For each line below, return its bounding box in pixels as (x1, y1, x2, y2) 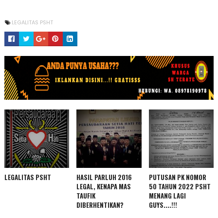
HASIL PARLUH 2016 (76, 172, 132, 182)
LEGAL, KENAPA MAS (76, 182, 131, 191)
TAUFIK (76, 191, 96, 200)
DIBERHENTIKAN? (76, 200, 124, 210)
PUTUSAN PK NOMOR (148, 172, 206, 182)
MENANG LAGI (148, 191, 186, 200)
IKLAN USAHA (4, 95, 45, 105)
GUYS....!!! (148, 200, 177, 210)
